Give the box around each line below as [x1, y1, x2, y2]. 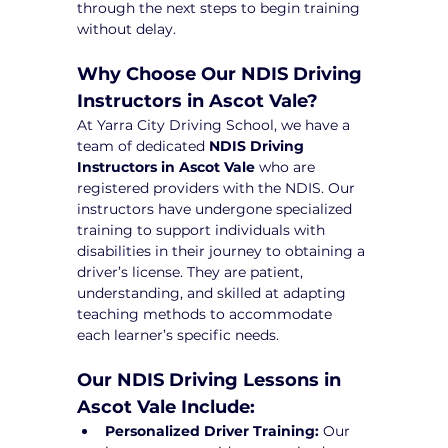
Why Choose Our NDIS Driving [77, 63, 368, 86]
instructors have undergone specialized [77, 200, 357, 219]
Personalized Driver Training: [105, 422, 320, 441]
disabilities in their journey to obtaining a [77, 242, 370, 261]
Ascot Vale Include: [77, 396, 256, 419]
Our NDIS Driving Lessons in [77, 369, 347, 392]
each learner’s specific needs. [77, 326, 280, 345]
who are [255, 158, 320, 177]
